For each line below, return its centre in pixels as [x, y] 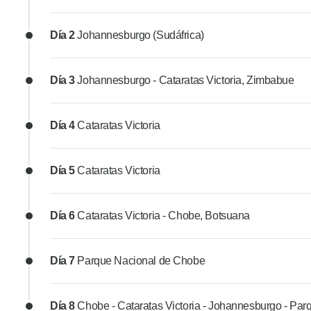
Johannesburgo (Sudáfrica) [141, 35]
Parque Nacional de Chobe [141, 261]
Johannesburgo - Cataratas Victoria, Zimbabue [186, 81]
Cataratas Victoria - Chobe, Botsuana [163, 216]
